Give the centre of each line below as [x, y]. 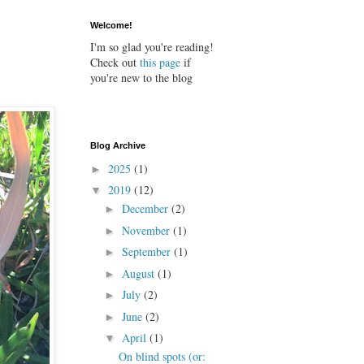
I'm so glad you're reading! [152, 47]
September [147, 252]
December [146, 209]
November [147, 230]
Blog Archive [118, 146]
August [139, 273]
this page [158, 63]
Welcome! [111, 26]
